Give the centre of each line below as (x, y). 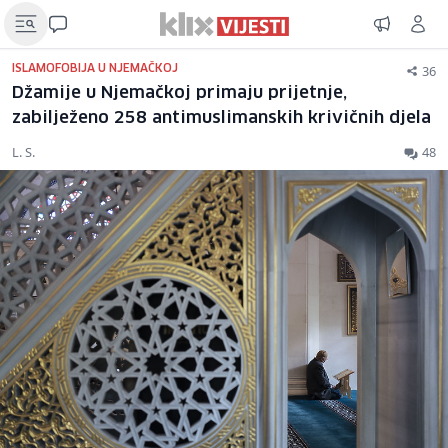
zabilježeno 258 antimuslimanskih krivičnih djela (221, 118)
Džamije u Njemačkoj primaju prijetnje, (179, 93)
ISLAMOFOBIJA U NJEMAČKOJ (95, 68)
